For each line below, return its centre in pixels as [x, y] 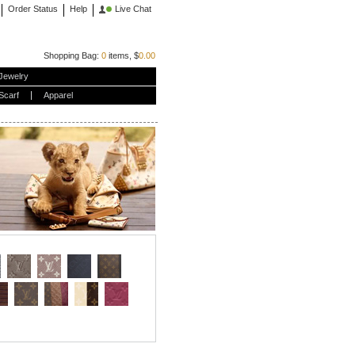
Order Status [32, 9]
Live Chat [133, 9]
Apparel [58, 95]
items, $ [122, 55]
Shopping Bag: [72, 55]
